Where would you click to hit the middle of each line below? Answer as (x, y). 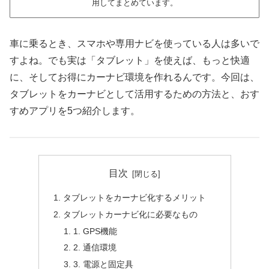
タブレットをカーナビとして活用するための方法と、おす (134, 94)
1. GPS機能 (95, 231)
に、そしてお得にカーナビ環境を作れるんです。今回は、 (134, 77)
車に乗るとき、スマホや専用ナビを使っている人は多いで (134, 43)
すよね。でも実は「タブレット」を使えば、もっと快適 (130, 60)
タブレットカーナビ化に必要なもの (130, 214)
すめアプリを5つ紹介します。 (75, 110)
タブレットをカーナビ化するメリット (134, 197)
